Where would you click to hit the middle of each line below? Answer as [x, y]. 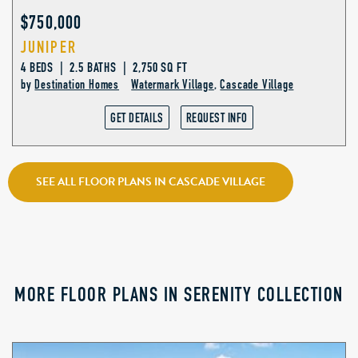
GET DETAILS [137, 119]
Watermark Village [173, 86]
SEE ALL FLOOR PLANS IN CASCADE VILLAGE [151, 182]
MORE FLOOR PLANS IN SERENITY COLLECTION [179, 296]
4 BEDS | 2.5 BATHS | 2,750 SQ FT [104, 69]
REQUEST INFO [217, 119]
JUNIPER [49, 49]
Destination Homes [77, 86]
